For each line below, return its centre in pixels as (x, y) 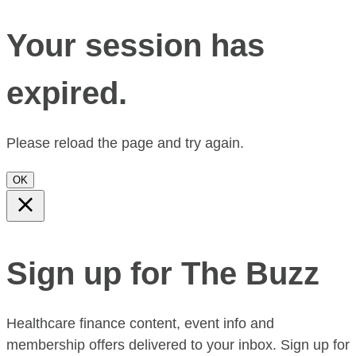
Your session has (135, 45)
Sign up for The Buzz (163, 273)
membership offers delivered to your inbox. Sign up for (178, 344)
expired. (67, 93)
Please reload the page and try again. (125, 143)
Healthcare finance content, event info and (140, 323)
